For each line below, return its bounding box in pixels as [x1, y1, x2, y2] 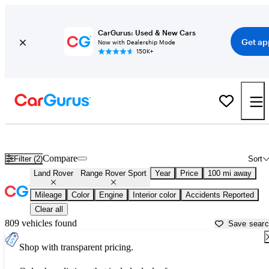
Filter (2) [14, 154, 43, 163]
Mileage [35, 190, 62, 200]
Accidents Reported [186, 190, 254, 200]
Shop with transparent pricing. [19, 242, 133, 253]
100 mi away [208, 169, 252, 178]
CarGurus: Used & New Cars [97, 28, 196, 37]
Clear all [35, 205, 63, 214]
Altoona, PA [213, 132, 260, 143]
